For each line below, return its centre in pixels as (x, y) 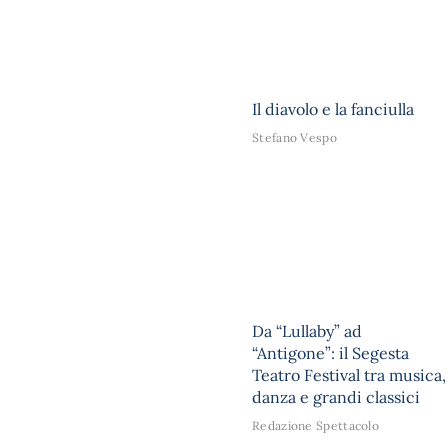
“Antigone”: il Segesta (330, 353)
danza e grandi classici (336, 397)
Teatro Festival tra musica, (349, 375)
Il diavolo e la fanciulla (333, 109)
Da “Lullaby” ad (307, 331)
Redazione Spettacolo (315, 426)
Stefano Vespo (294, 138)
